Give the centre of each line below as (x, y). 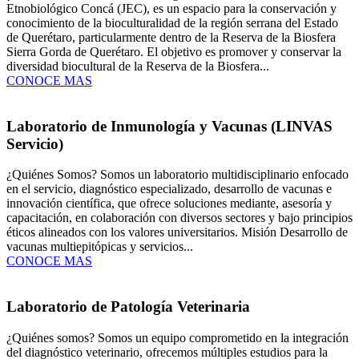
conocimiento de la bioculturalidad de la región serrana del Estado (172, 22)
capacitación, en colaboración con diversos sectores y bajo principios (179, 218)
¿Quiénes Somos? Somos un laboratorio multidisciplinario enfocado (177, 175)
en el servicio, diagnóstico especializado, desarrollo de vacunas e (169, 189)
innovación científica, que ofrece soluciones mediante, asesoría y (169, 204)
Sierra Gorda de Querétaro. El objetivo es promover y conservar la (174, 51)
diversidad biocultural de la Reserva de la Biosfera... (138, 66)
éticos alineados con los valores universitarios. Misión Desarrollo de (177, 232)
